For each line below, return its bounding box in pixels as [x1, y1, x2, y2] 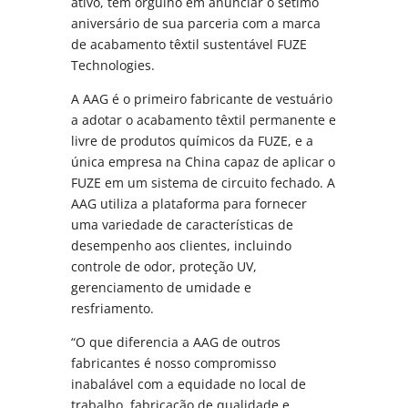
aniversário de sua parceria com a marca [71, 14, 321, 32]
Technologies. [71, 56, 156, 74]
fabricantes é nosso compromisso [71, 353, 277, 372]
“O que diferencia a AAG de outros [71, 332, 281, 351]
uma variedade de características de [71, 215, 294, 233]
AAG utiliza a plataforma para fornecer [71, 194, 308, 212]
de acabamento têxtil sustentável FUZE [71, 35, 308, 53]
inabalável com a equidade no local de [71, 374, 307, 393]
